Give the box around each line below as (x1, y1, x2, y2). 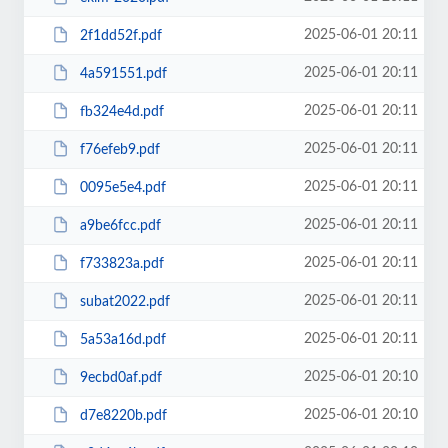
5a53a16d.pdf (79, 332, 166, 347)
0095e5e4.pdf (79, 180, 166, 195)
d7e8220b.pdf (79, 408, 167, 423)
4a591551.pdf (79, 66, 167, 81)
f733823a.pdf (79, 256, 164, 271)
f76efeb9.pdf (79, 142, 160, 157)
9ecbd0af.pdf (79, 370, 162, 385)
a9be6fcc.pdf (79, 218, 161, 233)
